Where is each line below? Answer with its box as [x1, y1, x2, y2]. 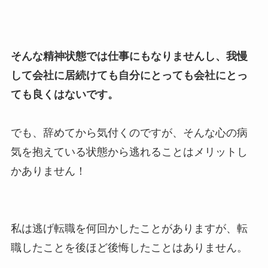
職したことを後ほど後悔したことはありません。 [10, 242, 248, 254]
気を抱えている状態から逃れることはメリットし [10, 146, 248, 159]
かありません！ [10, 165, 86, 178]
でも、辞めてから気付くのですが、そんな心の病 [10, 127, 248, 139]
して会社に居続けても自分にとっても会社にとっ [10, 69, 248, 82]
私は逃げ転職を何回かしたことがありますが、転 [10, 223, 248, 235]
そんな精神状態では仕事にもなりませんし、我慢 [10, 50, 248, 63]
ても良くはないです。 [10, 89, 118, 101]
